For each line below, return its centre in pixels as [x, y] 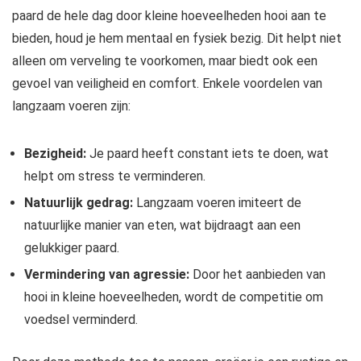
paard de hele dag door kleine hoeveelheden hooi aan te [169, 16]
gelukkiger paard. [72, 248]
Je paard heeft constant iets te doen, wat [207, 154]
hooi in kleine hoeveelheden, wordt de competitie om [174, 297]
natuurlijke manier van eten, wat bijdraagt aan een [162, 226]
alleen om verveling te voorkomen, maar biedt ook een [165, 61]
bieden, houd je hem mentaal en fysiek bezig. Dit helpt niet [177, 39]
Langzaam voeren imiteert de [217, 203]
